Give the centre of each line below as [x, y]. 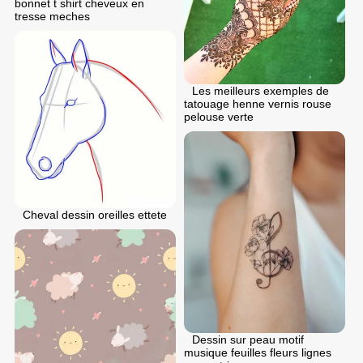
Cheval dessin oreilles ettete [95, 214]
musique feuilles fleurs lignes [258, 352]
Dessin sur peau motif [248, 339]
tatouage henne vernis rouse [258, 104]
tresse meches [52, 16]
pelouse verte [219, 117]
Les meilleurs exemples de [261, 91]
